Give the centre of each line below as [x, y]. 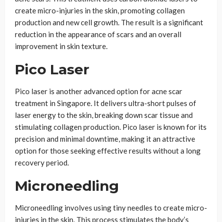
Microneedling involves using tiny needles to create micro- [111, 208]
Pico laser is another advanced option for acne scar [99, 91]
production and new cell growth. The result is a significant [109, 23]
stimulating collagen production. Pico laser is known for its [111, 127]
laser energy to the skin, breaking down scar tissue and [104, 115]
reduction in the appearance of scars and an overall [98, 34]
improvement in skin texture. [61, 46]
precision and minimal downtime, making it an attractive [105, 139]
